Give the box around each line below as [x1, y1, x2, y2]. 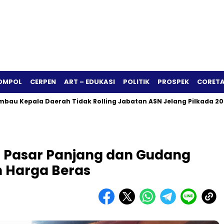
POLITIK [123, 77, 149, 86]
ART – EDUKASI [64, 77, 115, 86]
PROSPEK [157, 77, 189, 86]
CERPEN [30, 77, 56, 86]
